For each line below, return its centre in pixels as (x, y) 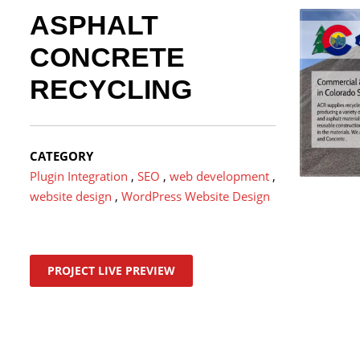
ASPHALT (94, 25)
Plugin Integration (79, 176)
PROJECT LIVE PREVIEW (112, 270)
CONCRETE (108, 57)
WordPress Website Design (196, 196)
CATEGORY (62, 155)
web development (220, 176)
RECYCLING (111, 89)
